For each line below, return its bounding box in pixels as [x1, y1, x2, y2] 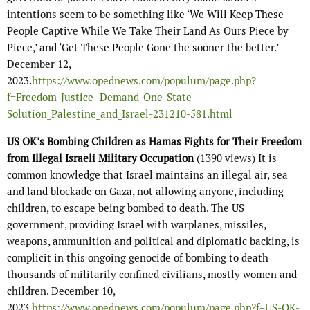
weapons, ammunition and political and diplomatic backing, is [7, 235, 300, 248]
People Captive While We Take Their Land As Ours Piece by [7, 24, 289, 38]
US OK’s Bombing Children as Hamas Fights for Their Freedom [7, 135, 302, 149]
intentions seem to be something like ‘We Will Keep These [7, 8, 284, 21]
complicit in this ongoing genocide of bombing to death [7, 251, 268, 265]
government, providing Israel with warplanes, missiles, [7, 218, 266, 232]
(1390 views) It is [197, 152, 277, 165]
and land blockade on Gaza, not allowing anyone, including [7, 185, 284, 199]
